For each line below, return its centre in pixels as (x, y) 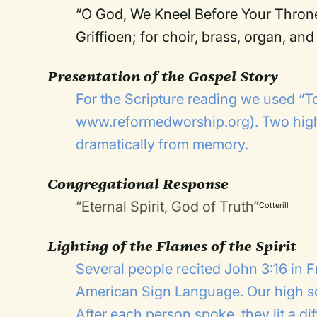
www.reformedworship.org (163, 122)
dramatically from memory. (162, 144)
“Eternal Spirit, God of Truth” (168, 207)
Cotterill (274, 205)
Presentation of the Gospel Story (163, 76)
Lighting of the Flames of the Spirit (172, 246)
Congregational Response (138, 184)
